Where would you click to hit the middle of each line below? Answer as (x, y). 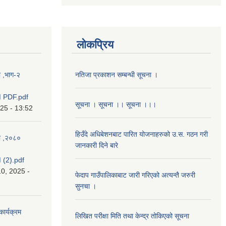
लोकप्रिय (95, 45)
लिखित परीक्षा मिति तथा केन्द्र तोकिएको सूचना (132, 216)
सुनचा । (86, 186)
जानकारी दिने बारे (97, 146)
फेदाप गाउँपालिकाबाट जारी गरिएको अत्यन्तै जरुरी (135, 175)
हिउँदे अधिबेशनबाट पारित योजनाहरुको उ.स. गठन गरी (142, 134)
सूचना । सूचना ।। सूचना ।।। (116, 105)
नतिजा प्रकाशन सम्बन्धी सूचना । (117, 75)
